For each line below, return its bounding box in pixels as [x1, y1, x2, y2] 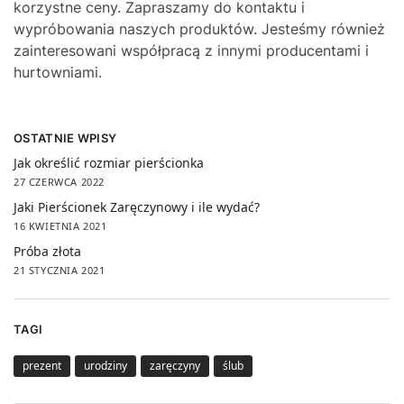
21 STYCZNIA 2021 [14, 263, 106, 278]
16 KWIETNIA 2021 [14, 219, 107, 234]
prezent [23, 357, 61, 373]
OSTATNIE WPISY [14, 130, 117, 145]
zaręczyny [150, 357, 200, 373]
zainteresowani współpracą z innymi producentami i [14, 41, 369, 60]
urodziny [84, 357, 127, 373]
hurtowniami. [14, 63, 102, 82]
